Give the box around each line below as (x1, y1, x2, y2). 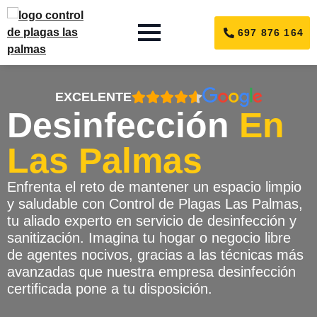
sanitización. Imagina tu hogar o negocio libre (7, 229, 291, 246)
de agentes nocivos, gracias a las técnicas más (7, 246, 304, 263)
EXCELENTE (54, 90, 132, 105)
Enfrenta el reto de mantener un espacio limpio (7, 178, 301, 195)
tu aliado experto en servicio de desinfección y (7, 212, 296, 229)
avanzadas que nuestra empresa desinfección (7, 263, 296, 279)
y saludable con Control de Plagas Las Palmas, (7, 195, 303, 212)
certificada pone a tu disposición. (7, 280, 217, 296)
